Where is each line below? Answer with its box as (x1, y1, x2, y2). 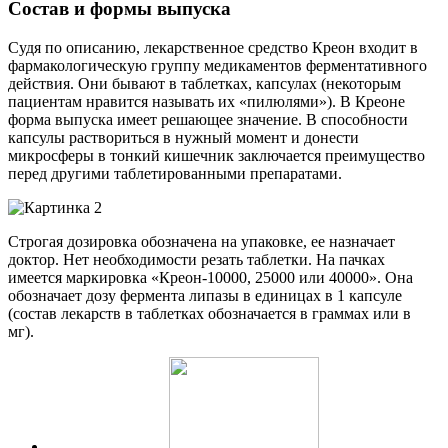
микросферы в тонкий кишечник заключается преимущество (8, 147, 425, 165)
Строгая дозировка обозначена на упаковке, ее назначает (8, 233, 395, 251)
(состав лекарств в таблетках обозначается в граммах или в (8, 305, 411, 323)
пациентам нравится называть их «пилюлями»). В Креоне (8, 93, 405, 111)
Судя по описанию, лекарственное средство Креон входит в (8, 39, 418, 57)
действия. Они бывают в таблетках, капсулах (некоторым (8, 75, 401, 93)
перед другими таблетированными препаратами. (8, 165, 342, 183)
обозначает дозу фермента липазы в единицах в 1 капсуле (8, 287, 402, 305)
